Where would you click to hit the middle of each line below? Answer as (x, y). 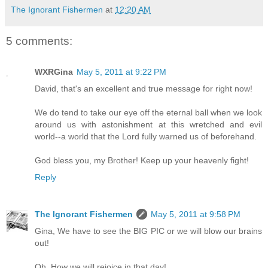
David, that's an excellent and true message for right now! (144, 89)
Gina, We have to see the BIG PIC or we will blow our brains (148, 231)
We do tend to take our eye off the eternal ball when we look (148, 113)
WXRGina (54, 72)
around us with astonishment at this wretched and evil (148, 125)
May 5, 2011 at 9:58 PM (196, 214)
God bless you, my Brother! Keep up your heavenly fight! (142, 161)
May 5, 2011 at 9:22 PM (121, 72)
